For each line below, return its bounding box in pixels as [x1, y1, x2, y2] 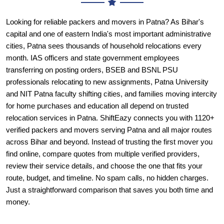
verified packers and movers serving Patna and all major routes [6, 103, 212, 111]
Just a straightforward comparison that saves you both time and [6, 163, 213, 171]
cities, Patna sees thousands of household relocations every [6, 19, 201, 27]
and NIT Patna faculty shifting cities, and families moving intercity [6, 67, 217, 75]
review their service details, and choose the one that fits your [6, 139, 202, 147]
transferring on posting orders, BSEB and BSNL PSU [6, 43, 178, 51]
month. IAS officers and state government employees [6, 31, 179, 39]
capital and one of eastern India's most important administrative [6, 7, 211, 15]
